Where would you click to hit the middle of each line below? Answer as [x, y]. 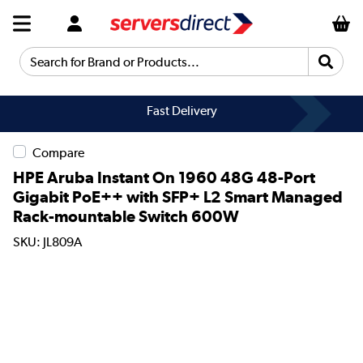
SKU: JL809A [47, 242]
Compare [58, 152]
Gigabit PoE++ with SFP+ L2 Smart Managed [178, 196]
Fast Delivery [181, 111]
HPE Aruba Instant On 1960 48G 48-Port [164, 177]
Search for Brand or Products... [107, 68]
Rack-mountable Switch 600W [126, 216]
